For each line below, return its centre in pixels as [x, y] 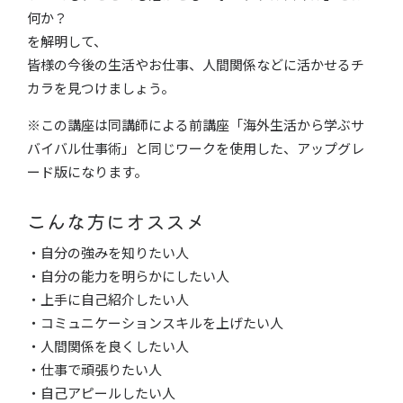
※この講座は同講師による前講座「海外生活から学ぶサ [196, 124]
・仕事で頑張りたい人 [94, 369]
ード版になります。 [87, 171]
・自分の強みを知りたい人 [108, 252]
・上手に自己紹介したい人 [108, 299]
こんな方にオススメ [116, 221]
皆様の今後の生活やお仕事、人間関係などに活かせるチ [196, 64]
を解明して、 [67, 40]
